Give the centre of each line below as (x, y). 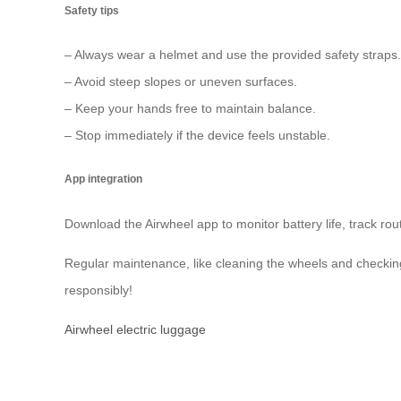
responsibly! (98, 290)
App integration (103, 179)
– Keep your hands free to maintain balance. (190, 108)
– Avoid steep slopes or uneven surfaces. (181, 81)
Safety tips (92, 10)
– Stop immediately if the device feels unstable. (197, 135)
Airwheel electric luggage (135, 329)
